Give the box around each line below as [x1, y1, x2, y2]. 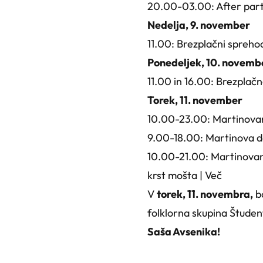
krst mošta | [147, 168, 205, 182]
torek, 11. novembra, [156, 187, 253, 201]
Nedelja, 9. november [147, 18, 250, 32]
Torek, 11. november [147, 93, 242, 107]
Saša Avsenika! [147, 224, 220, 238]
